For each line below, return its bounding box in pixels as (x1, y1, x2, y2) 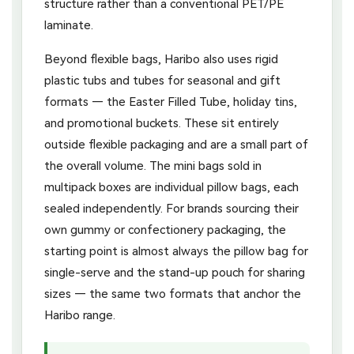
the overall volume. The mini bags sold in (44, 158, 262, 173)
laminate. (44, 17, 93, 32)
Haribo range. (44, 307, 115, 322)
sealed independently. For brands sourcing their (44, 201, 299, 216)
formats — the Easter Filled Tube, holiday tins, (44, 94, 297, 109)
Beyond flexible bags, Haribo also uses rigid (44, 51, 278, 66)
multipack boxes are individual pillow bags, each (44, 179, 299, 194)
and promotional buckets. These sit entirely (44, 115, 279, 130)
